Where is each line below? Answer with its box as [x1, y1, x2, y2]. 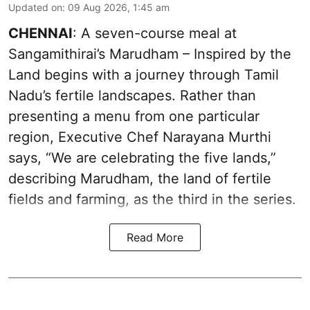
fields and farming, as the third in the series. [8, 191, 296, 208]
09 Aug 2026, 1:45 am [68, 1, 170, 14]
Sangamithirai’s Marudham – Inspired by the [8, 46, 291, 63]
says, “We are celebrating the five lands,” [8, 149, 276, 167]
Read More [127, 230, 183, 245]
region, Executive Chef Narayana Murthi [8, 129, 271, 146]
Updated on [8, 1, 62, 14]
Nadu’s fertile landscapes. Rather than [8, 87, 256, 104]
